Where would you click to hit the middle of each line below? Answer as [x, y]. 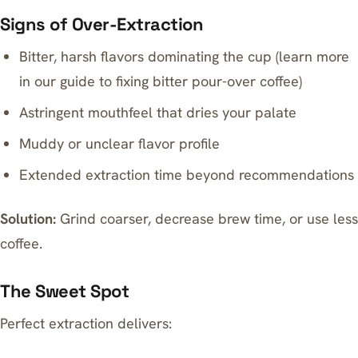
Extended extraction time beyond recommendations [187, 175]
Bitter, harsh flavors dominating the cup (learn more [185, 56]
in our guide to [68, 81]
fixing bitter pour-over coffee [208, 81]
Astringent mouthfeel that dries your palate [158, 112]
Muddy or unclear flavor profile [120, 143]
